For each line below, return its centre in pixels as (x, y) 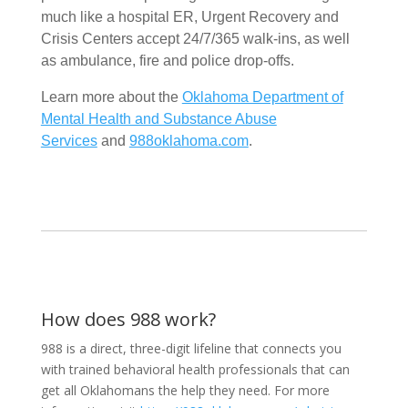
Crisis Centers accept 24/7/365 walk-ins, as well (195, 38)
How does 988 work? (128, 319)
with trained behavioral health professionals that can (195, 369)
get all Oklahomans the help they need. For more (185, 390)
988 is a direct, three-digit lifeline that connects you (191, 348)
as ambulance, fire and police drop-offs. (167, 60)
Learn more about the (111, 97)
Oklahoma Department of (262, 97)
